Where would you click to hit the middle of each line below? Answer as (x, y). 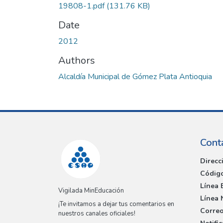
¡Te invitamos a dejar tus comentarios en (116, 204)
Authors (77, 60)
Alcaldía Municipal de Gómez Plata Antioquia (135, 76)
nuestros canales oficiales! (97, 214)
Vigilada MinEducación (91, 191)
